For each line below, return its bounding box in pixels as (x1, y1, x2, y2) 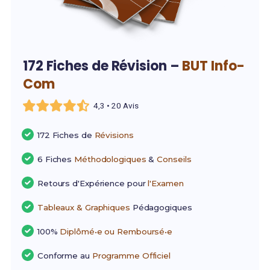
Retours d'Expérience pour (37, 178, 148, 189)
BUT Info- (182, 57, 245, 76)
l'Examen (148, 178, 184, 189)
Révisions (94, 130, 134, 140)
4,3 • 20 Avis (93, 101, 139, 110)
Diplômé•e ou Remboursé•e (60, 227, 173, 237)
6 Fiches (37, 154, 75, 165)
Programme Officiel (92, 251, 171, 261)
